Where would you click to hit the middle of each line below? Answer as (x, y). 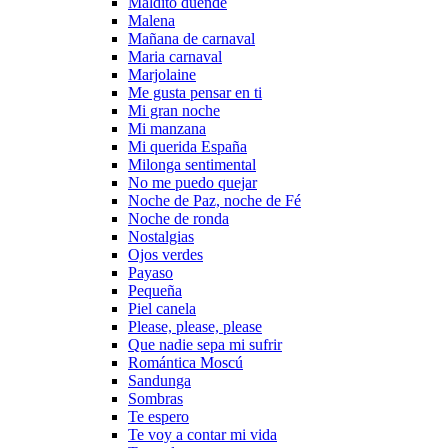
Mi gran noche (174, 110)
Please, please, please (195, 326)
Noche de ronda (178, 218)
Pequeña (155, 290)
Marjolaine (162, 74)
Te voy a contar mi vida (202, 434)
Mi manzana (167, 128)
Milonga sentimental (192, 164)
